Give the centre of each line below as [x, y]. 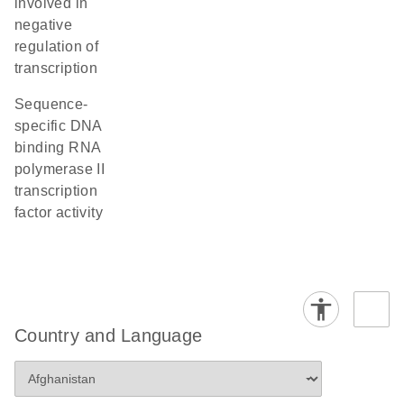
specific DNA [58, 126]
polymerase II [60, 169]
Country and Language [108, 335]
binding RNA [58, 147]
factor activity [59, 212]
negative [44, 25]
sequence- [20, 104]
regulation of [57, 46]
